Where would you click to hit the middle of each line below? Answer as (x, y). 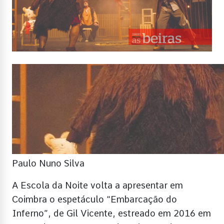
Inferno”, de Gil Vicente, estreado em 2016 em (111, 213)
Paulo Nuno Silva (48, 163)
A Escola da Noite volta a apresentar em (97, 185)
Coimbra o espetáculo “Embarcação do (94, 199)
